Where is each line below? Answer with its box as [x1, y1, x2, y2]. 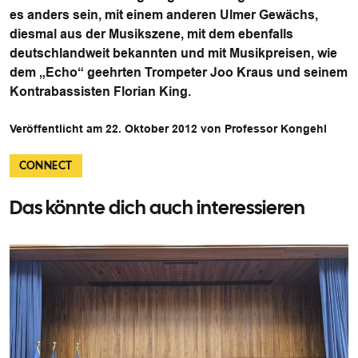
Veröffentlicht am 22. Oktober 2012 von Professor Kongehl [10, 122, 327, 135]
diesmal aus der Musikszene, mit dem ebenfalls [10, 27, 293, 41]
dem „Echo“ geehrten [10, 66, 145, 79]
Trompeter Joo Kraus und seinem [145, 66, 348, 79]
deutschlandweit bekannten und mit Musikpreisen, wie [10, 46, 337, 60]
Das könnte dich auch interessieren [10, 195, 305, 220]
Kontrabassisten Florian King [10, 85, 188, 98]
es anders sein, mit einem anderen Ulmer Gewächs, [10, 8, 318, 22]
